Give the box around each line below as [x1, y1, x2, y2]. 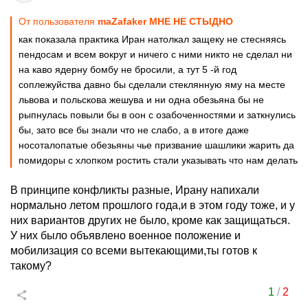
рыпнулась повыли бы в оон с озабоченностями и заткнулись [19, 109, 296, 120]
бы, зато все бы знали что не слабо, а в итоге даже [19, 124, 249, 135]
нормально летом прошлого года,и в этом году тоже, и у [10, 199, 295, 211]
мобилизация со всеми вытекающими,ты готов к [10, 245, 257, 256]
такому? [10, 260, 52, 272]
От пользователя [19, 16, 98, 27]
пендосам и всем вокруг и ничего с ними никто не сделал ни [19, 49, 292, 60]
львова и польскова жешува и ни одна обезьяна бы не [19, 94, 264, 105]
